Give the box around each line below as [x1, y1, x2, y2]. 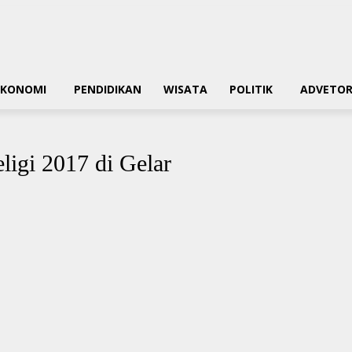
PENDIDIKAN [74, 82, 141, 97]
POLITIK [229, 82, 273, 97]
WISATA [163, 82, 207, 97]
